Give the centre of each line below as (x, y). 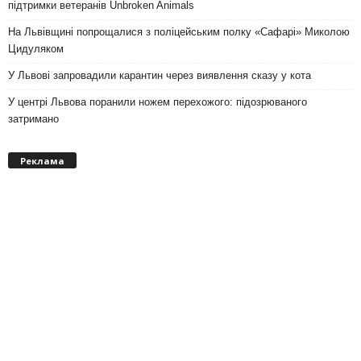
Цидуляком (36, 48)
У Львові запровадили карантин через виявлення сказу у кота (160, 75)
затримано (33, 118)
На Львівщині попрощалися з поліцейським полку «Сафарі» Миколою (179, 31)
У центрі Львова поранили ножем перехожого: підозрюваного (158, 102)
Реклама (42, 161)
